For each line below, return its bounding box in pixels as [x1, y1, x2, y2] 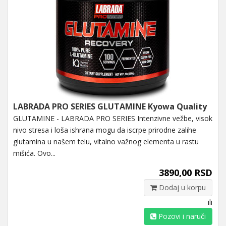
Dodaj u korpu [157, 182, 206, 192]
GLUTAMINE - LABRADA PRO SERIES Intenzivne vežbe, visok [13, 113, 212, 123]
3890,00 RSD [159, 166, 212, 179]
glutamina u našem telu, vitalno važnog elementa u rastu [13, 136, 199, 146]
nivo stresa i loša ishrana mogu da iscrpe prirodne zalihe [13, 125, 196, 135]
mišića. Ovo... [13, 148, 55, 158]
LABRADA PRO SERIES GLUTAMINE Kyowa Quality [13, 100, 207, 112]
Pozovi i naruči [156, 211, 206, 221]
